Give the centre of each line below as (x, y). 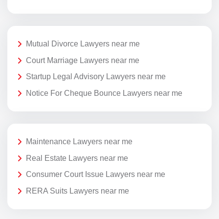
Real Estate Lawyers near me (77, 158)
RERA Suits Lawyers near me (77, 191)
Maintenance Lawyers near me (79, 142)
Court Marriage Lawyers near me (83, 60)
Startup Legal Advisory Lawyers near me (96, 77)
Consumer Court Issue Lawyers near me (96, 175)
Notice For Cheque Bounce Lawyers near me (104, 93)
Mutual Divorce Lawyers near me (83, 44)
